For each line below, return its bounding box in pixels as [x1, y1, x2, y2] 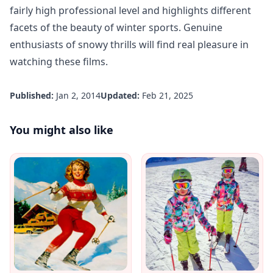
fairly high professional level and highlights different [10, 3, 251, 17]
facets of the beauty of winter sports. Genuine [10, 20, 222, 34]
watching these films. [10, 54, 108, 68]
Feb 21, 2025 [142, 89, 193, 101]
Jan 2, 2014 [56, 89, 101, 101]
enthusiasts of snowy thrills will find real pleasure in [10, 37, 249, 51]
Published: [10, 89, 54, 101]
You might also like [10, 122, 113, 137]
